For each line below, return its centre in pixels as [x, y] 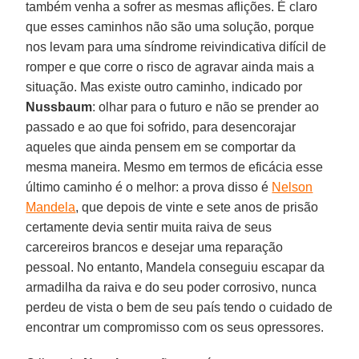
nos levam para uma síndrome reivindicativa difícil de [176, 46]
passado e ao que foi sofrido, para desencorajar [161, 127]
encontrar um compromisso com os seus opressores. [175, 327]
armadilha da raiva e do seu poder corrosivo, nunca [171, 287]
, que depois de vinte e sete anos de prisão [197, 207]
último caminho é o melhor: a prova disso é [149, 187]
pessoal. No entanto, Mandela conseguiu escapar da [175, 267]
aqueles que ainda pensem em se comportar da [161, 147]
